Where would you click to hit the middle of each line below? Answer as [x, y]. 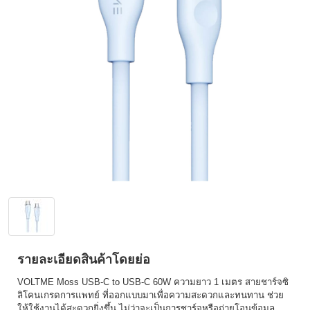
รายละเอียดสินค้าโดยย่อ [84, 259]
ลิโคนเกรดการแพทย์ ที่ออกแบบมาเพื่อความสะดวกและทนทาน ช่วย [151, 295]
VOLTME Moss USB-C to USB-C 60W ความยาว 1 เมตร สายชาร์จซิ [153, 282]
